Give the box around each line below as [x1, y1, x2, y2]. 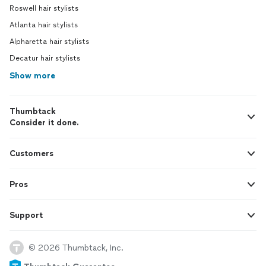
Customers [9, 148, 53, 159]
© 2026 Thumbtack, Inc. [28, 242, 123, 253]
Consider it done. [9, 118, 79, 128]
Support [9, 210, 43, 221]
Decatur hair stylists [9, 54, 80, 63]
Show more [9, 71, 55, 81]
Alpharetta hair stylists [9, 37, 89, 46]
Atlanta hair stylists [9, 21, 78, 30]
